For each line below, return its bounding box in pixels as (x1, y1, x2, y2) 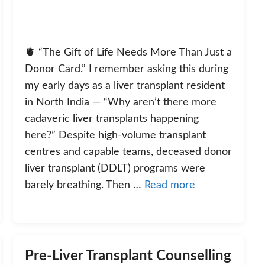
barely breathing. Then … (25, 180, 145, 191)
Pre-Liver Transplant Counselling (25, 249, 232, 264)
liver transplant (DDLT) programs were (25, 163, 206, 174)
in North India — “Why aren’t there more (25, 97, 217, 108)
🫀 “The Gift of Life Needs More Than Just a (25, 47, 232, 59)
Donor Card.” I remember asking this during (25, 64, 229, 75)
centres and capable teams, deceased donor (25, 147, 232, 158)
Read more (144, 180, 196, 191)
